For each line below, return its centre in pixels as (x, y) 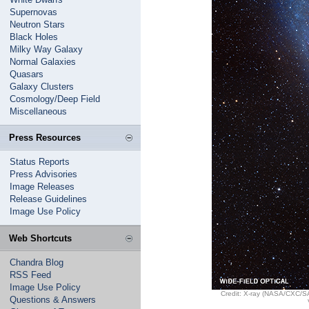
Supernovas (33, 12)
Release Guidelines (48, 199)
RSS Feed (30, 275)
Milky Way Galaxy (46, 49)
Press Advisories (43, 174)
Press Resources (45, 138)
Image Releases (42, 187)
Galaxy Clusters (42, 87)
